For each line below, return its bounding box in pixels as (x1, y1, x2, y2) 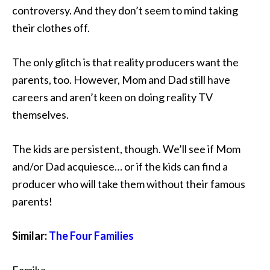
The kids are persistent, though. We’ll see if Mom (12, 142, 240, 155)
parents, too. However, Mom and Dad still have (12, 73, 230, 86)
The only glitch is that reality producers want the (12, 55, 239, 69)
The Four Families (49, 229, 134, 242)
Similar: (12, 229, 49, 242)
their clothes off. (12, 21, 90, 34)
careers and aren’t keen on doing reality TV (12, 90, 213, 104)
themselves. (12, 108, 69, 121)
